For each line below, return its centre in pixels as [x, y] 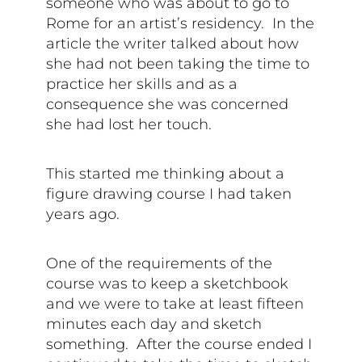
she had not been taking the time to [178, 63]
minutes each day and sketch [154, 324]
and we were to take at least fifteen [175, 303]
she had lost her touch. [129, 124]
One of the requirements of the [160, 263]
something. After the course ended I [179, 344]
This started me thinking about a [166, 173]
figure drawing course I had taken [169, 194]
